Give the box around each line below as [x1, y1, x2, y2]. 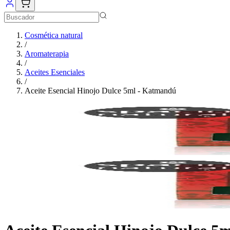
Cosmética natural [25, 31, 83, 40]
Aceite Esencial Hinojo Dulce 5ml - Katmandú [25, 86, 176, 95]
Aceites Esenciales [25, 68, 85, 76]
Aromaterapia [25, 49, 69, 58]
